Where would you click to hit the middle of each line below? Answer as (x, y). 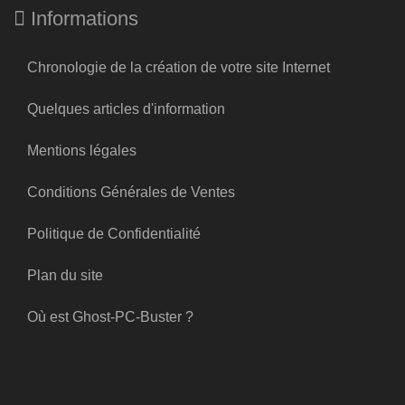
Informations (82, 18)
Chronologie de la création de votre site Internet (179, 67)
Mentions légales (82, 150)
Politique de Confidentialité (114, 233)
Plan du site (65, 275)
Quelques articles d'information (126, 108)
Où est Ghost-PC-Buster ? (110, 316)
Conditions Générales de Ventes (131, 192)
